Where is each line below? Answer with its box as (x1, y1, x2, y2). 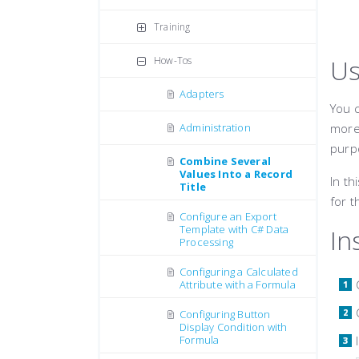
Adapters (179, 87, 224, 101)
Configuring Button (179, 307, 271, 321)
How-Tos (154, 54, 192, 67)
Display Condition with (179, 320, 288, 334)
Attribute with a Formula (179, 277, 296, 292)
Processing (179, 235, 233, 249)
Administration (179, 120, 251, 135)
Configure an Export (179, 209, 276, 224)
